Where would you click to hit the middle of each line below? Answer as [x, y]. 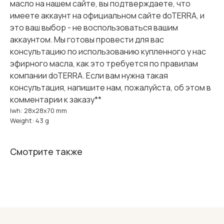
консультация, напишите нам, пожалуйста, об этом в [110, 88]
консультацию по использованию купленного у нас [108, 52]
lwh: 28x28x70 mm [38, 111]
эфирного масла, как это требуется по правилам [104, 64]
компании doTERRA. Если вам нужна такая [89, 76]
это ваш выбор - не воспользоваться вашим [94, 28]
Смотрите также [46, 152]
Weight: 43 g [29, 121]
